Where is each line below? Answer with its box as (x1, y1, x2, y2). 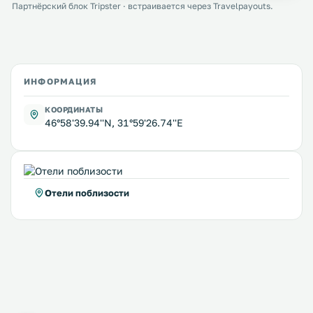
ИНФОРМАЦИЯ (24, 76, 96, 87)
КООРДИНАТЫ (45, 105, 103, 114)
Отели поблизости (45, 187, 129, 198)
